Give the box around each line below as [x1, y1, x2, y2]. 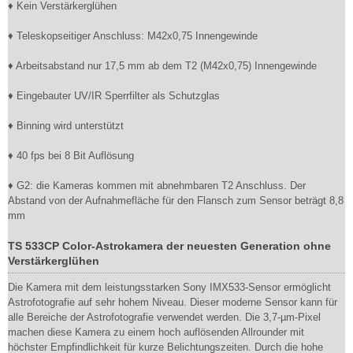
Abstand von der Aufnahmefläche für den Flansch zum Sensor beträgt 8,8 [8, 195, 344, 206]
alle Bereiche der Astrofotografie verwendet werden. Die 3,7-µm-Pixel [8, 311, 321, 323]
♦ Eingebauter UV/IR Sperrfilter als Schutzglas [8, 90, 220, 102]
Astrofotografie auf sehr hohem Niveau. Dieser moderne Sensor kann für [8, 296, 337, 308]
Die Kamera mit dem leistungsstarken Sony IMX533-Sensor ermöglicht [8, 281, 331, 293]
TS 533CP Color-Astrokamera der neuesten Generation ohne [8, 240, 331, 252]
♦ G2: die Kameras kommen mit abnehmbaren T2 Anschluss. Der [8, 180, 306, 191]
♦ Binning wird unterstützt [8, 120, 124, 132]
